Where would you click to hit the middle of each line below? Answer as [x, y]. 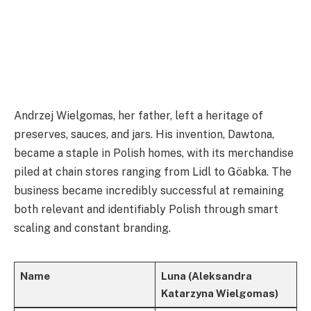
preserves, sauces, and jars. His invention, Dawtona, [144, 134]
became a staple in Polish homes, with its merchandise [154, 153]
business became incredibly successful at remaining [149, 190]
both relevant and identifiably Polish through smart [146, 209]
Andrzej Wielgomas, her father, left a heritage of [138, 115]
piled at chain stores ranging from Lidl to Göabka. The [153, 171]
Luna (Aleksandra [206, 276]
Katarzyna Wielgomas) [219, 293]
